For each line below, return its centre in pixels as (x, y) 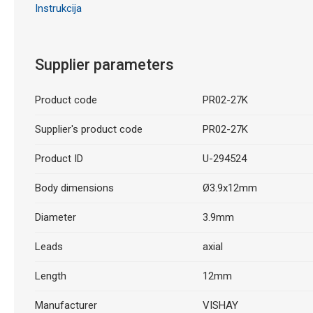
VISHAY (220, 305)
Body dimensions (74, 188)
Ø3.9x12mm (230, 188)
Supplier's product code (88, 129)
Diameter (55, 217)
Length (50, 276)
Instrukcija (58, 8)
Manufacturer (66, 305)
